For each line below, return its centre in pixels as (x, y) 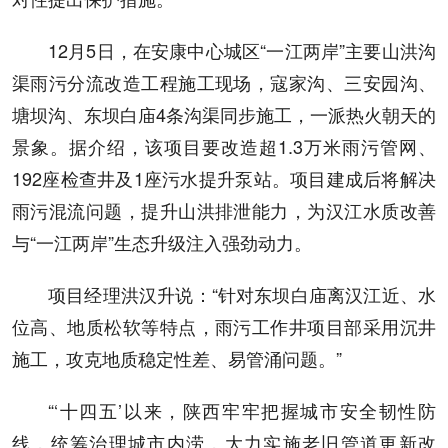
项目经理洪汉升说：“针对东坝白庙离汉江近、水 (242, 294)
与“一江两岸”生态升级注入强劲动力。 (162, 242)
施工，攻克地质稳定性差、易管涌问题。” (177, 358)
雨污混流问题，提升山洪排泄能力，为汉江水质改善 (224, 210)
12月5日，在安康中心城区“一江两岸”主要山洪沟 (242, 50)
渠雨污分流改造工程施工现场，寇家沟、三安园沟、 (224, 82)
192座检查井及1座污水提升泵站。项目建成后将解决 (224, 178)
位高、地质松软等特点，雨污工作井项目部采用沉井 (224, 326)
